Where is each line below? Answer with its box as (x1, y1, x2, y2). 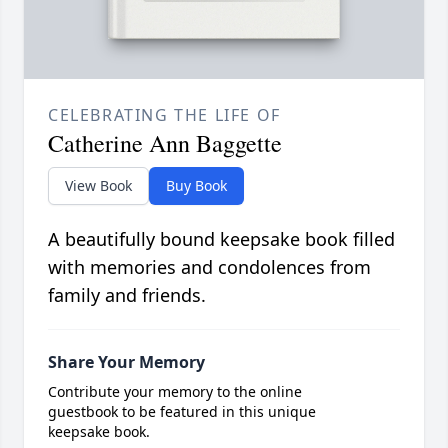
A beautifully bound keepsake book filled (48, 227, 395, 252)
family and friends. (48, 283, 206, 308)
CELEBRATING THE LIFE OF (48, 104, 281, 127)
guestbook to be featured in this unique (48, 402, 316, 422)
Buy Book (166, 176, 227, 196)
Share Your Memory (48, 351, 205, 374)
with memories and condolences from (48, 255, 371, 280)
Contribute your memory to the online (48, 382, 302, 402)
